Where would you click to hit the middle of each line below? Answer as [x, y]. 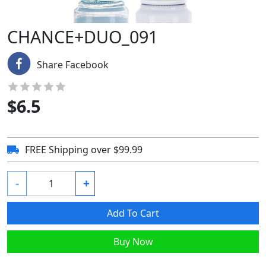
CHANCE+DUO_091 [83, 37]
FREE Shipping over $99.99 [84, 150]
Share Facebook [73, 65]
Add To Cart [133, 213]
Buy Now [133, 242]
